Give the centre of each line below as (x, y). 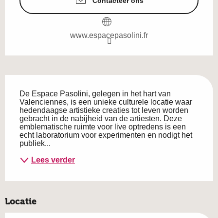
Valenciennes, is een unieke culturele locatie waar (106, 102)
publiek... (35, 143)
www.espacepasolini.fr (109, 35)
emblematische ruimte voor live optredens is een (103, 127)
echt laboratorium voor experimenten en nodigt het (106, 135)
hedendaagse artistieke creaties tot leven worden (104, 110)
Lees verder (53, 160)
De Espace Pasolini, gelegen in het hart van (95, 93)
